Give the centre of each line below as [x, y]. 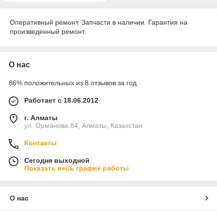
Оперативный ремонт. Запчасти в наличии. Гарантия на [99, 22]
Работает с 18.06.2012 [61, 100]
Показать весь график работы [77, 168]
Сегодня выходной [57, 160]
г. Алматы [41, 118]
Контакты [40, 143]
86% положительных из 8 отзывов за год [73, 83]
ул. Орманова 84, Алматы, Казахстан [83, 125]
